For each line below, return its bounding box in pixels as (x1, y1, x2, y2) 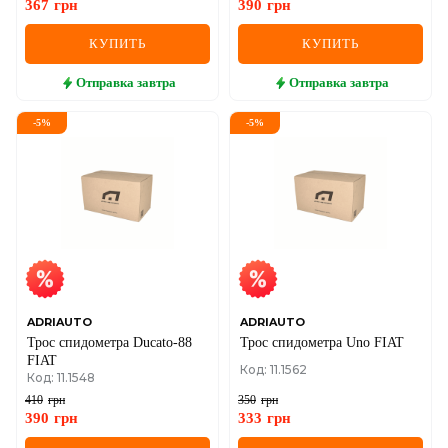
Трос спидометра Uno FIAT (240, 335, 404, 351)
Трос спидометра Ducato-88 (27, 335, 192, 351)
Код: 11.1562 (240, 362, 307, 378)
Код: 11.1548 (27, 370, 95, 386)
